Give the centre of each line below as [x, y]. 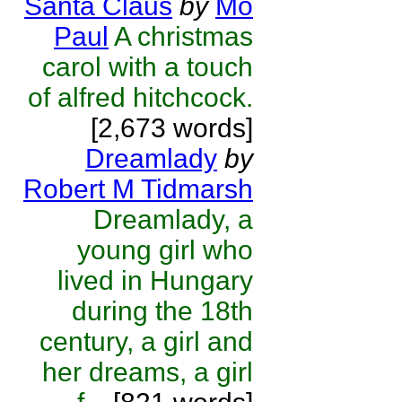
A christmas [184, 36]
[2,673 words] [172, 128]
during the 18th [162, 311]
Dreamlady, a [173, 219]
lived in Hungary [155, 280]
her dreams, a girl [148, 372]
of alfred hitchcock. [140, 97]
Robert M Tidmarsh [138, 189]
